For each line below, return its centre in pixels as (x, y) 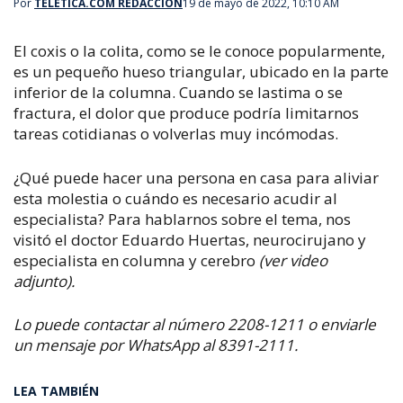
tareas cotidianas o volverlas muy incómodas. (176, 134)
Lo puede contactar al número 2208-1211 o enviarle (195, 324)
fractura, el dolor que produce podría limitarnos (186, 113)
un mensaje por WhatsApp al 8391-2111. (156, 345)
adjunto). (44, 281)
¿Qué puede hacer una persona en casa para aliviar (196, 177)
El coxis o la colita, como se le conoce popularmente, (199, 51)
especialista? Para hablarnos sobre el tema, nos (182, 219)
